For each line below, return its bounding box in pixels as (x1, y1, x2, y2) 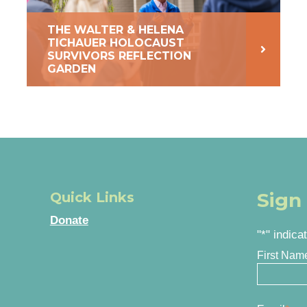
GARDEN (47, 62, 96, 76)
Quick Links (49, 189, 134, 206)
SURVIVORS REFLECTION (47, 49, 191, 63)
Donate (49, 214, 88, 228)
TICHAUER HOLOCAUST (47, 36, 184, 50)
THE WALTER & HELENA (47, 23, 184, 37)
